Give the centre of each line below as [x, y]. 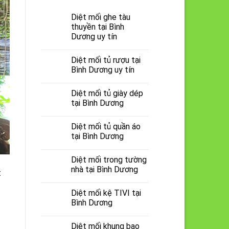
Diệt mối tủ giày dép [107, 93]
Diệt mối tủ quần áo [106, 126]
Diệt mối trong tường [109, 159]
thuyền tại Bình [97, 27]
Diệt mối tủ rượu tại [106, 60]
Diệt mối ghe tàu [100, 17]
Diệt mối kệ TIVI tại [106, 193]
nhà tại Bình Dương [104, 169]
